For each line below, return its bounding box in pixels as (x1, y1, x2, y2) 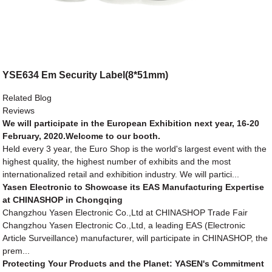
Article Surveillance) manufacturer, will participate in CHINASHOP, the (2, 233, 268, 243)
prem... (2, 246, 30, 256)
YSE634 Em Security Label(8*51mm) (2, 70, 169, 81)
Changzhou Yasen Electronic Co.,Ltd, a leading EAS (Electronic (2, 220, 246, 231)
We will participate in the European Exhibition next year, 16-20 (2, 118, 260, 129)
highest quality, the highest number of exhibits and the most (2, 157, 231, 167)
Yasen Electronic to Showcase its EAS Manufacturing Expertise (2, 182, 265, 192)
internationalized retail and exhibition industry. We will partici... (2, 169, 240, 180)
